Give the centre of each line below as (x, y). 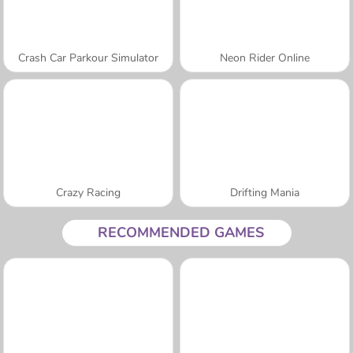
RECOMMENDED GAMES (180, 232)
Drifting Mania (265, 192)
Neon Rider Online (265, 58)
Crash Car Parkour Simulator (88, 58)
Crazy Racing (88, 192)
